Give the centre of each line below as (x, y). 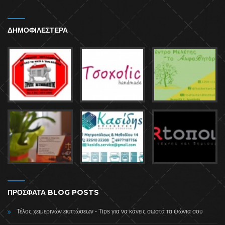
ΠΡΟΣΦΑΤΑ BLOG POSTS (53, 193)
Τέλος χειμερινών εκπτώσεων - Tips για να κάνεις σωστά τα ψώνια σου (110, 212)
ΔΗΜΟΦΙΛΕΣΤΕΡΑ (38, 30)
